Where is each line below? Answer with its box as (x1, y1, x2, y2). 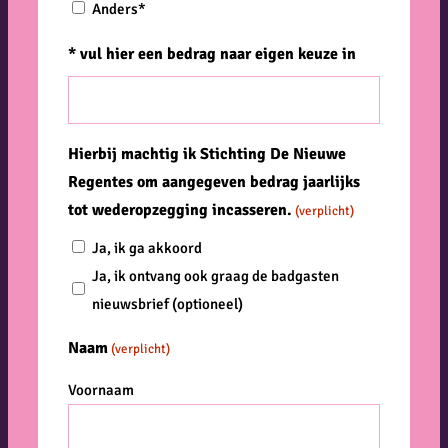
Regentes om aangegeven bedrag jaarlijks (68, 171, 360, 192)
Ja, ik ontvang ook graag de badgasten (92, 267, 339, 286)
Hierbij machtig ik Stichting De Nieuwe (68, 143, 346, 164)
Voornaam (68, 381, 134, 400)
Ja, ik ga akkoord (92, 239, 202, 258)
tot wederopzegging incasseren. (68, 199, 292, 220)
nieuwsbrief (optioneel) (92, 295, 243, 314)
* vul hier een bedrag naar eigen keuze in (68, 43, 356, 64)
